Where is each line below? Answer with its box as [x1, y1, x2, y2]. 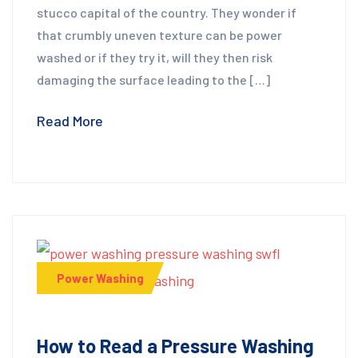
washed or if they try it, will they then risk [37, 49, 272, 65]
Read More [37, 111, 103, 129]
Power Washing [57, 271, 144, 286]
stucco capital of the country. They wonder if [37, 4, 296, 20]
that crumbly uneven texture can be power [37, 26, 282, 42]
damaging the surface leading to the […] [37, 71, 270, 87]
